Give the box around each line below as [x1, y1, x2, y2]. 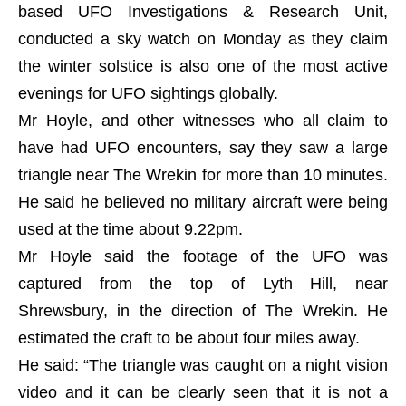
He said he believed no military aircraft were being [18, 193, 388, 211]
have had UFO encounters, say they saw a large [18, 139, 388, 157]
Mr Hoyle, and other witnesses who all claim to [18, 111, 388, 130]
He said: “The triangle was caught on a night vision [18, 356, 388, 374]
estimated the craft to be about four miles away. [18, 329, 360, 347]
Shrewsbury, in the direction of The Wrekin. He [18, 302, 388, 320]
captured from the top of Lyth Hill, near [18, 275, 388, 293]
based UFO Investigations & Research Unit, [18, 3, 388, 21]
